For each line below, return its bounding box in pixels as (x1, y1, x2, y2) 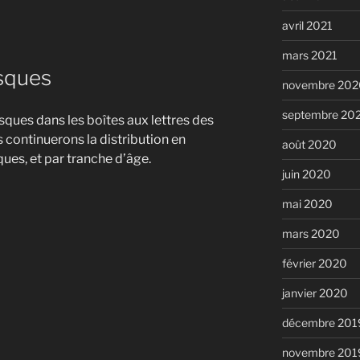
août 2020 (281, 137, 337, 151)
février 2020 (281, 256, 347, 270)
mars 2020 (281, 226, 340, 240)
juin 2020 (281, 166, 331, 181)
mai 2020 (281, 196, 333, 211)
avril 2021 (281, 18, 333, 32)
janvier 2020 (281, 285, 348, 300)
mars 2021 (281, 47, 337, 62)
